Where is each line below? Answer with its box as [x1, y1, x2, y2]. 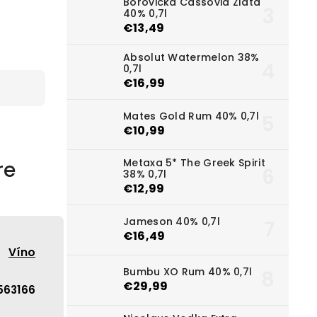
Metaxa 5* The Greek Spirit [123, 156, 265, 171]
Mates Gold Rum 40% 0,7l [123, 108, 259, 123]
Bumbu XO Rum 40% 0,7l [123, 264, 253, 279]
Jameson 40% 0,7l [123, 214, 220, 229]
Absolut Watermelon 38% [123, 50, 260, 65]
